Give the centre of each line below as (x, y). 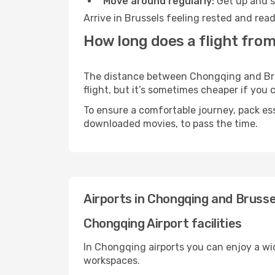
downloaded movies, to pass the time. (171, 124)
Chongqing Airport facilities (163, 223)
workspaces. (112, 261)
